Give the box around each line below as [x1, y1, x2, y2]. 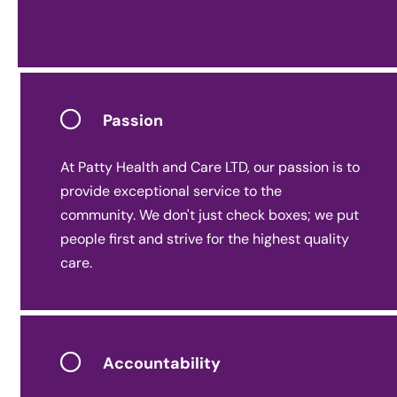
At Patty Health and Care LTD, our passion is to [60, 157, 360, 176]
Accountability [103, 353, 221, 375]
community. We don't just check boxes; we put [60, 205, 359, 224]
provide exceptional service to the [60, 181, 282, 200]
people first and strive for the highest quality [60, 229, 349, 248]
